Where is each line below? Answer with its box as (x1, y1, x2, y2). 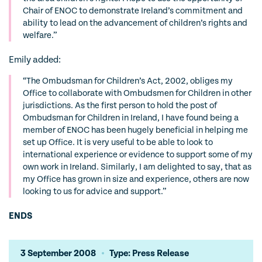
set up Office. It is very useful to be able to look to (23, 137, 213, 147)
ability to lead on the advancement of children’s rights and (23, 18, 247, 28)
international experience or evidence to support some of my (23, 150, 253, 160)
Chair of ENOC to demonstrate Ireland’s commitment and (23, 6, 243, 16)
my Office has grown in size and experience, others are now (23, 174, 249, 184)
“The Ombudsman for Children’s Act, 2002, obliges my (23, 76, 233, 86)
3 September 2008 (20, 248, 96, 258)
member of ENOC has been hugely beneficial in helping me (23, 125, 248, 135)
